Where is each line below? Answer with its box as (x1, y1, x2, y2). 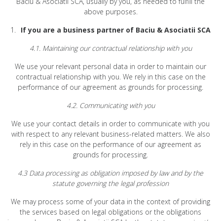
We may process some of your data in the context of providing (11, 196, 210, 206)
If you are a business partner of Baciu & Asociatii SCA (21, 25, 211, 35)
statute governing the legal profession (52, 178, 169, 188)
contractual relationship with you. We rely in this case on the (15, 72, 206, 81)
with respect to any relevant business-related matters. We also (11, 129, 210, 139)
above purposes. (83, 6, 138, 16)
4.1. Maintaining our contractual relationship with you (29, 43, 192, 53)
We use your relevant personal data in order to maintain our (15, 61, 206, 71)
